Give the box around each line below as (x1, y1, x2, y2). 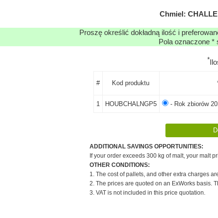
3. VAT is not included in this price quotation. (90, 189, 205, 196)
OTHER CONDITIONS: (90, 161, 150, 168)
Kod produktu (112, 79, 149, 87)
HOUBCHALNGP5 (105, 100, 157, 108)
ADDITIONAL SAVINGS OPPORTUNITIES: (90, 143, 203, 150)
